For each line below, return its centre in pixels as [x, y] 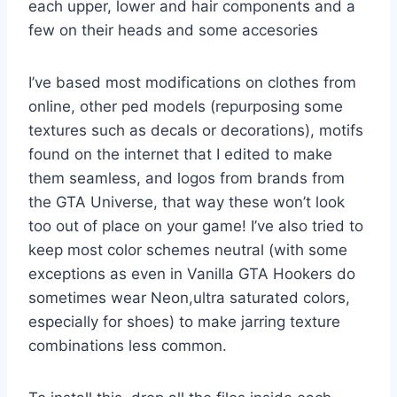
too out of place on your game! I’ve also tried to [196, 226]
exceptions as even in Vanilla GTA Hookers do [192, 273]
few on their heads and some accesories [173, 30]
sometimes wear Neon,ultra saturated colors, [189, 297]
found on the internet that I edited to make [180, 154]
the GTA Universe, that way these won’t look [187, 202]
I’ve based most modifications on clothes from [192, 82]
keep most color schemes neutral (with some [188, 249]
